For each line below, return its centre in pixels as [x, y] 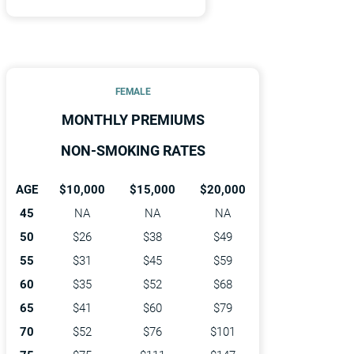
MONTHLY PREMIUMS [133, 119]
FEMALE [133, 91]
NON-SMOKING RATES [133, 150]
